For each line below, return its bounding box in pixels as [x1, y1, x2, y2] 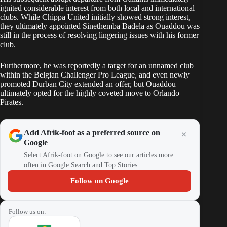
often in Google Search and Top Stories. [24, 161, 139, 169]
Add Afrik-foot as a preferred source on [24, 128, 160, 137]
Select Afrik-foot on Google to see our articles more [24, 151, 173, 159]
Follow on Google [70, 177, 129, 185]
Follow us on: [9, 208, 46, 216]
